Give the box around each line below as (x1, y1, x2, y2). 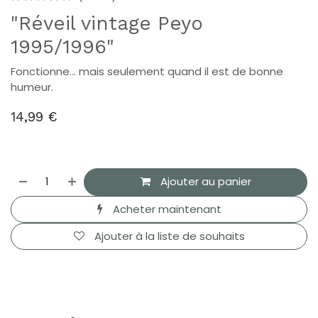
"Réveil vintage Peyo (11, 11, 203, 35)
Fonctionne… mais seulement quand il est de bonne (11, 64, 283, 79)
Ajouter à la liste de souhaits (94, 229, 245, 244)
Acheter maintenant (109, 201, 221, 216)
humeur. (11, 79, 53, 95)
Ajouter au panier (157, 174, 251, 190)
